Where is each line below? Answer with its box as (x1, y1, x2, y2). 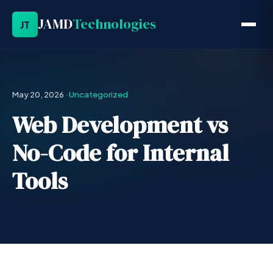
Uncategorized (69, 89, 128, 99)
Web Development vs (12, 108, 228, 141)
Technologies (73, 15, 156, 34)
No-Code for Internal (12, 136, 229, 169)
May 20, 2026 (12, 89, 64, 99)
